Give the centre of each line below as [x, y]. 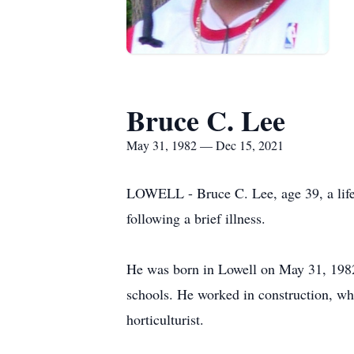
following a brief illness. [201, 218]
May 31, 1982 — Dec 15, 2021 [205, 145]
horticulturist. [165, 319]
